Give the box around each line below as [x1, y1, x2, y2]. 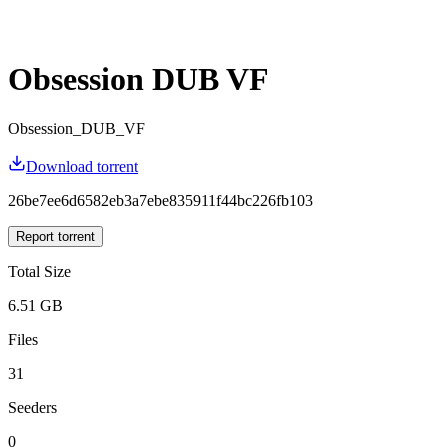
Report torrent [16, 228, 95, 244]
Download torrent [26, 157, 138, 175]
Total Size [8, 262, 71, 280]
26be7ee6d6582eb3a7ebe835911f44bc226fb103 [8, 191, 313, 209]
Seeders [8, 398, 57, 416]
